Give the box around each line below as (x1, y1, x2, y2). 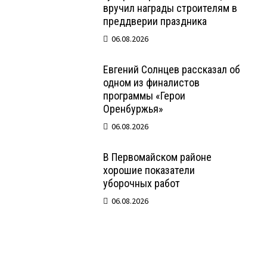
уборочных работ (103, 177, 181, 190)
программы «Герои (103, 89, 186, 103)
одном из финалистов (103, 76, 200, 89)
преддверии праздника (103, 15, 207, 28)
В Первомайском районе (103, 151, 212, 164)
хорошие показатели (103, 164, 195, 177)
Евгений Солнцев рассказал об (103, 63, 241, 76)
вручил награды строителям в (103, 2, 238, 15)
